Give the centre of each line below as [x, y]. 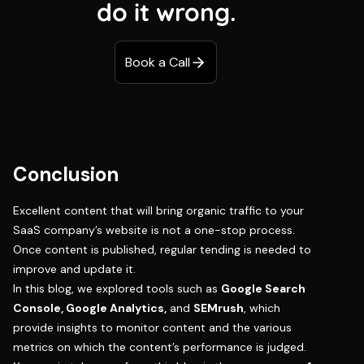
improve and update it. [74, 269]
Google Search [263, 289]
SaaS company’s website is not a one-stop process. [154, 230]
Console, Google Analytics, [90, 308]
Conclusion [66, 175]
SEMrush [219, 308]
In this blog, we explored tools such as [117, 289]
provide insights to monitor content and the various [152, 328]
